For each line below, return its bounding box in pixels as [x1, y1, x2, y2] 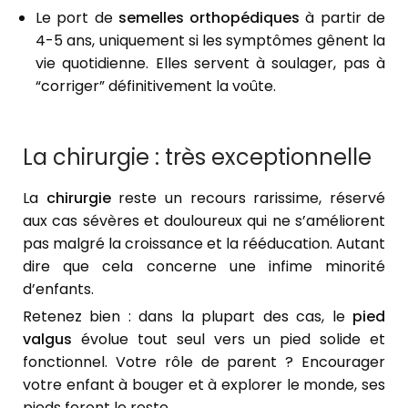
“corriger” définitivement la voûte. [36, 75, 276, 97]
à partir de [300, 6, 386, 28]
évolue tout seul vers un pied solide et [72, 328, 385, 350]
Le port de [36, 6, 118, 28]
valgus [23, 328, 72, 350]
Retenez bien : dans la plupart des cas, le [23, 305, 352, 327]
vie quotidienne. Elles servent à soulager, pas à [36, 52, 385, 74]
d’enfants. [23, 278, 94, 300]
